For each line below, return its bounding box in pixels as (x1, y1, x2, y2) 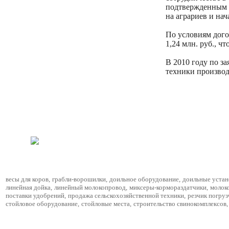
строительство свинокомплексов (133, 200, 226, 208)
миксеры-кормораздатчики (129, 184, 207, 191)
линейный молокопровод (54, 184, 126, 191)
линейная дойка (6, 184, 51, 191)
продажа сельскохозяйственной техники (68, 192, 184, 199)
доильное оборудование (109, 175, 179, 183)
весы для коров (6, 175, 49, 183)
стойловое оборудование (6, 200, 78, 208)
